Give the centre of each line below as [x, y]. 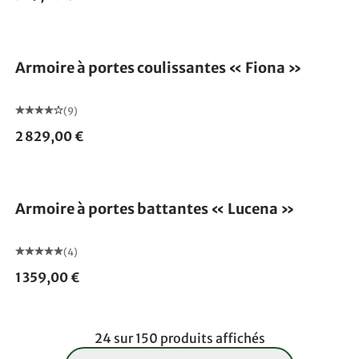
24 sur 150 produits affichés [179, 338]
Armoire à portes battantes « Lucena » [155, 209]
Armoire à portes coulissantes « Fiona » [158, 68]
